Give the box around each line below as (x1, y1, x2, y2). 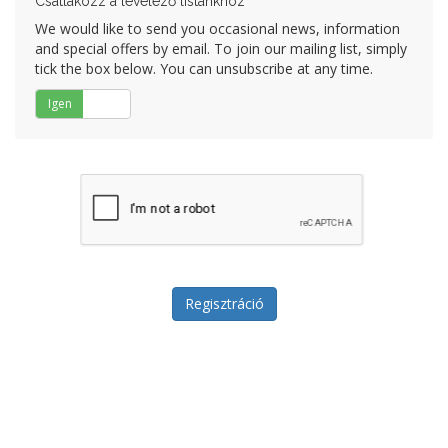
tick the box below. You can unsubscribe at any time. (35, 59, 373, 78)
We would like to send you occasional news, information (35, 19, 400, 38)
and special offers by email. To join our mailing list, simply (35, 39, 407, 58)
